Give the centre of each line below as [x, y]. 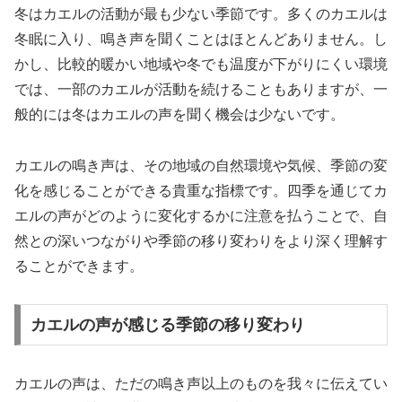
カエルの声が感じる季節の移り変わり [167, 325]
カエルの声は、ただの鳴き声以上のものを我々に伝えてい [201, 384]
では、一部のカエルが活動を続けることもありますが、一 [201, 89]
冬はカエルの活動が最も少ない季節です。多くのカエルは [201, 13]
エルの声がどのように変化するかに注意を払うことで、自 [201, 215]
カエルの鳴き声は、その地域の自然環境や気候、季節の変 [201, 165]
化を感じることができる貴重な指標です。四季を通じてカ [201, 190]
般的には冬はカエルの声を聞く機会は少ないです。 [179, 114]
